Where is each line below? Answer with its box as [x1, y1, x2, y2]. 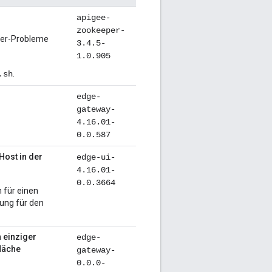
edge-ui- [76, 152, 115, 163]
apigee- [76, 13, 110, 23]
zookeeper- [76, 25, 125, 36]
